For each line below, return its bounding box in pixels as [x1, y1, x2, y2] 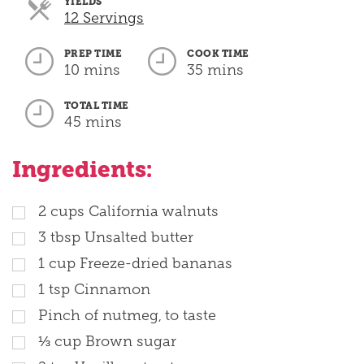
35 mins [187, 61, 245, 78]
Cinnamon [74, 280, 150, 297]
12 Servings [64, 9, 144, 26]
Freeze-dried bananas [80, 254, 232, 271]
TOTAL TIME [64, 99, 129, 111]
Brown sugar [85, 332, 176, 349]
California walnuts [89, 202, 219, 219]
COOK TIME [187, 47, 249, 59]
